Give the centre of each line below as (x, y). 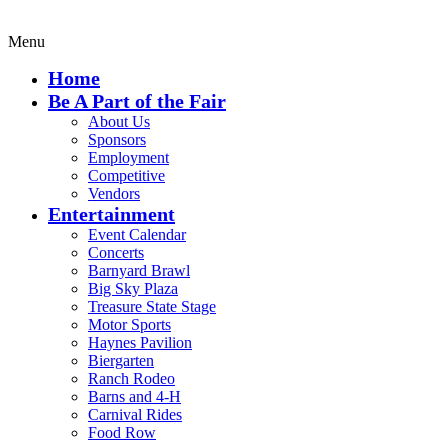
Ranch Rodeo (131, 378)
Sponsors (117, 139)
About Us (119, 121)
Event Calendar (137, 234)
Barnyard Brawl (139, 270)
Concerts (116, 252)
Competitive (126, 175)
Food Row (122, 432)
